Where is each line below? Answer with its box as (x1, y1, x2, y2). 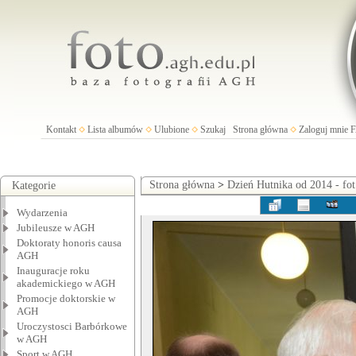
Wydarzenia (17, 207, 68, 219)
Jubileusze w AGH (17, 222, 95, 234)
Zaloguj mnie (298, 124, 348, 135)
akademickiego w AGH (17, 277, 115, 289)
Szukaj (199, 124, 226, 135)
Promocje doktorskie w (17, 292, 115, 304)
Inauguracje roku (17, 265, 90, 277)
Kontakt (45, 124, 76, 135)
